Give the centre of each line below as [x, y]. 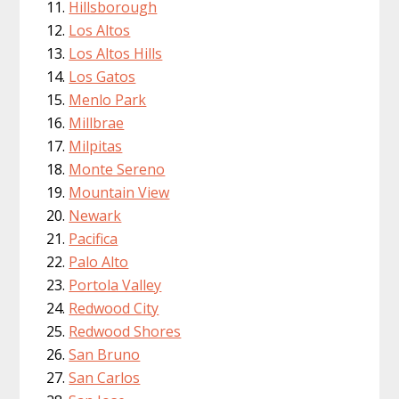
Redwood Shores [125, 331]
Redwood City [114, 308]
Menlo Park [108, 99]
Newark [95, 215]
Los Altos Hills [116, 53]
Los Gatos [102, 76]
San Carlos [105, 377]
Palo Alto [99, 261]
